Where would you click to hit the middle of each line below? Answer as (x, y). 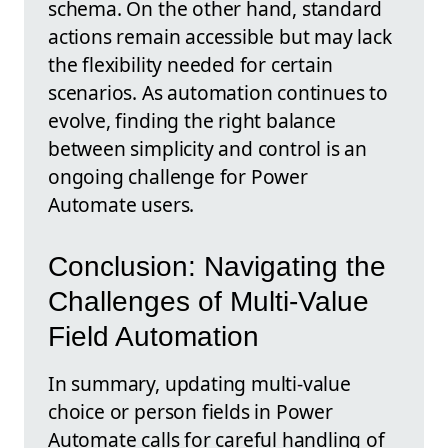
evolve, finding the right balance (192, 120)
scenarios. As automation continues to (218, 92)
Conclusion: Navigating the (217, 267)
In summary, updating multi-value (199, 384)
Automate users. (121, 204)
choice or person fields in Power (190, 412)
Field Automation (153, 337)
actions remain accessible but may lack (220, 36)
